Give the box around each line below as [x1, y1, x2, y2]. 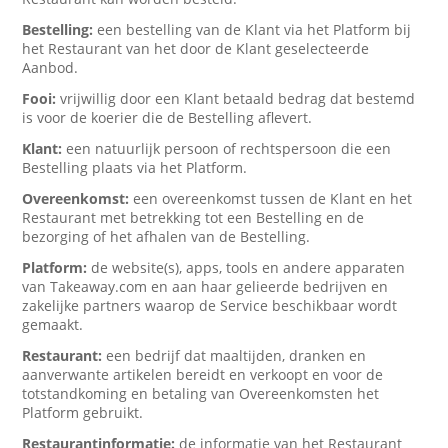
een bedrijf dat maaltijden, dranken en [106, 346, 367, 365]
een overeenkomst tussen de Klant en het [133, 189, 413, 208]
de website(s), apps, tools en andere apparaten [91, 258, 406, 277]
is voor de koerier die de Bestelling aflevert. [22, 108, 313, 127]
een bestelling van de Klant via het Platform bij [97, 20, 412, 39]
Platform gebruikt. [22, 403, 144, 422]
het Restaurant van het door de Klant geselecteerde [22, 39, 370, 58]
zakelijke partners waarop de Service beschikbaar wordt [22, 296, 398, 315]
